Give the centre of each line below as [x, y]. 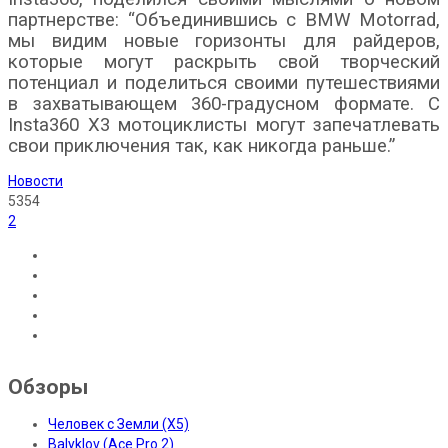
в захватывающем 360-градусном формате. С [224, 104]
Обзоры [48, 386]
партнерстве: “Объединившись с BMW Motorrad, [224, 20]
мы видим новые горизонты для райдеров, [224, 41]
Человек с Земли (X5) [118, 424]
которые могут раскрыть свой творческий [224, 62]
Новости [35, 181]
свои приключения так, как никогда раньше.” [201, 146]
